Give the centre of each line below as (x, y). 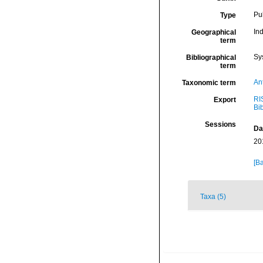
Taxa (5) (213, 197)
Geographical (213, 32)
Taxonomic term (209, 83)
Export (225, 100)
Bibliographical (211, 58)
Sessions (220, 124)
